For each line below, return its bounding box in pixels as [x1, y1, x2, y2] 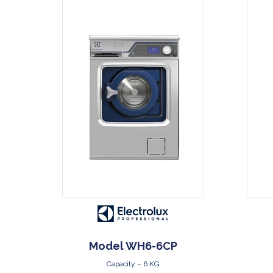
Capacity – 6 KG [106, 260, 160, 269]
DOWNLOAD [110, 4, 162, 15]
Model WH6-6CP [88, 239, 177, 253]
